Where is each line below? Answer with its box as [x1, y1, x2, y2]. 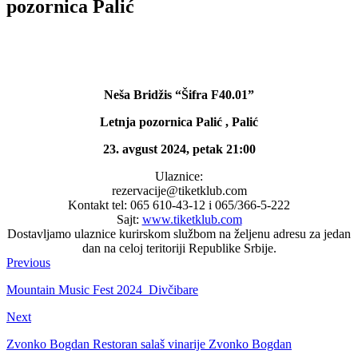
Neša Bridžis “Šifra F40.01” [104, 87, 254, 101]
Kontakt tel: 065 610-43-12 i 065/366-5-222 [68, 197, 290, 212]
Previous [6, 255, 50, 269]
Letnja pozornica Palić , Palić [100, 114, 258, 129]
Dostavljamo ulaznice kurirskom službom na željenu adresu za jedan [7, 226, 351, 241]
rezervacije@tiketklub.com [111, 183, 247, 197]
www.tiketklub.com [141, 212, 242, 226]
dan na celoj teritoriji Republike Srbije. [82, 241, 276, 255]
